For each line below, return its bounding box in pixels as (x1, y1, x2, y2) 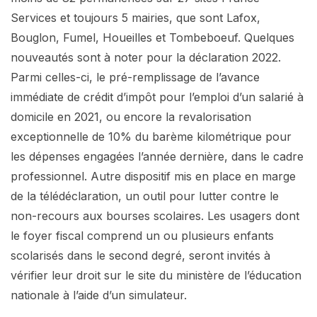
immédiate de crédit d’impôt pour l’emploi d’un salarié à (11, 89, 304, 104)
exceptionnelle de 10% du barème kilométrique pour (11, 129, 292, 144)
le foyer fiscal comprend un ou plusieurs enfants (11, 228, 274, 243)
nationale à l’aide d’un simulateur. (11, 287, 187, 302)
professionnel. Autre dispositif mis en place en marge (11, 168, 296, 183)
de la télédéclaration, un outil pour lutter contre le (11, 188, 279, 203)
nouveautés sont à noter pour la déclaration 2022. (11, 50, 281, 64)
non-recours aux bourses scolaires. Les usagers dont (11, 208, 299, 223)
